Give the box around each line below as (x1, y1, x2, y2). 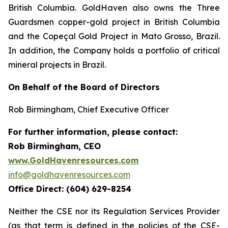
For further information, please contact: (8, 127, 178, 137)
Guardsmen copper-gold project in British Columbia (8, 17, 220, 27)
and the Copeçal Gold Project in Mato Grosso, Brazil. (8, 31, 220, 41)
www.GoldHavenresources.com (8, 155, 138, 165)
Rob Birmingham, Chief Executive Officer (8, 104, 169, 115)
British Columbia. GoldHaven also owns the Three (8, 3, 220, 13)
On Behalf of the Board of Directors (8, 82, 160, 92)
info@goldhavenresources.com (8, 169, 130, 180)
